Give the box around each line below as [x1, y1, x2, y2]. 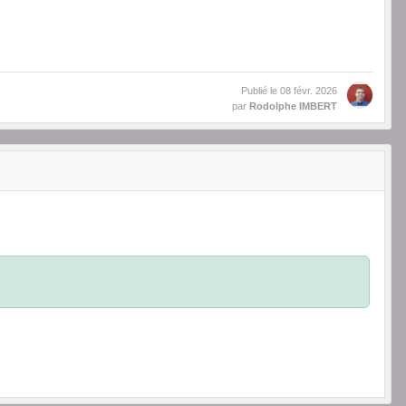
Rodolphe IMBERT [249, 101, 337, 112]
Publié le [241, 85, 280, 97]
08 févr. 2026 [280, 85, 337, 97]
